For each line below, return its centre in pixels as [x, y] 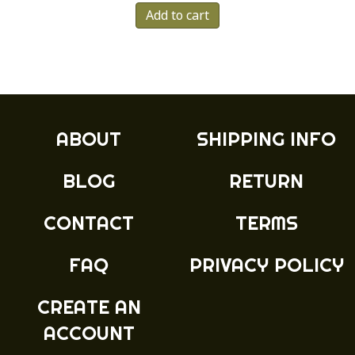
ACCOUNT [89, 333]
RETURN [266, 181]
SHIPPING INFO [266, 139]
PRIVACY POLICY [266, 265]
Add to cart [177, 15]
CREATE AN [89, 307]
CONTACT [89, 223]
